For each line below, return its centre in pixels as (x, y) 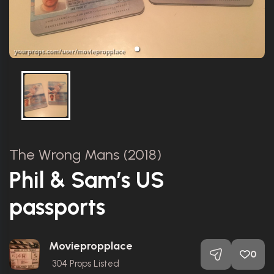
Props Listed (93, 263)
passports (57, 207)
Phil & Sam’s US (87, 180)
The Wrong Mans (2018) (86, 154)
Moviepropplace (91, 246)
